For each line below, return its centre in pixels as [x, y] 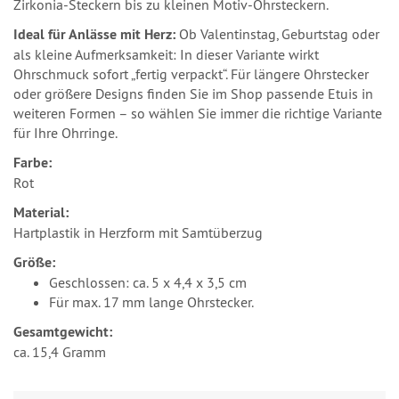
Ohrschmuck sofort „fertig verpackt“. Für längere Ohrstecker [191, 74]
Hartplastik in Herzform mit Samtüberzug [138, 233]
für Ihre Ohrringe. [65, 133]
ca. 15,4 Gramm [60, 352]
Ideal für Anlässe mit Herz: [94, 35]
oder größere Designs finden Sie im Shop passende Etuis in [193, 94]
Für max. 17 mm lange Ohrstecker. [151, 302]
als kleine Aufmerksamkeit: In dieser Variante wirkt [166, 55]
